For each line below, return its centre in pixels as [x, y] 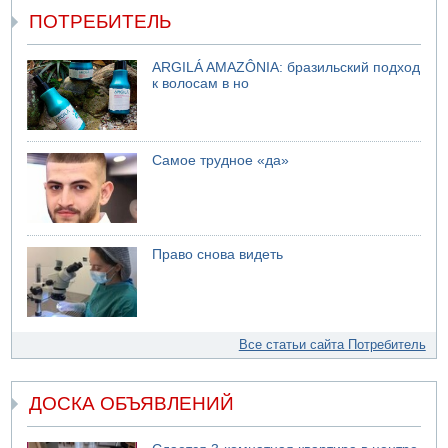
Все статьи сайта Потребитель [332, 344]
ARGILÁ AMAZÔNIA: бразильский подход [286, 67]
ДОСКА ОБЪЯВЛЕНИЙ [132, 404]
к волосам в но [201, 83]
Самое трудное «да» [221, 161]
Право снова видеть [218, 254]
